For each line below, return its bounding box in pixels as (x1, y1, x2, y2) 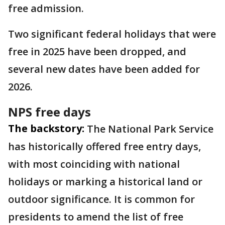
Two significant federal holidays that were (8, 27, 216, 41)
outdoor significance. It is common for (8, 192, 195, 206)
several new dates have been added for (8, 62, 200, 76)
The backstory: (8, 122, 84, 135)
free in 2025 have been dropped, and (8, 45, 186, 58)
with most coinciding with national (8, 157, 180, 171)
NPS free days (8, 103, 91, 120)
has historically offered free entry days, (8, 140, 201, 153)
